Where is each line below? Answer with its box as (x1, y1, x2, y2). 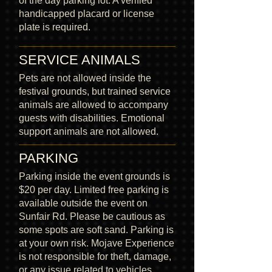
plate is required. (19, 21, 90, 32)
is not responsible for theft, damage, (19, 251, 171, 262)
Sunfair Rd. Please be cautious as (19, 211, 165, 222)
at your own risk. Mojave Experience (19, 237, 174, 248)
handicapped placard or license (19, 8, 154, 19)
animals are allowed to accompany (19, 99, 168, 110)
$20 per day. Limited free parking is (19, 184, 169, 195)
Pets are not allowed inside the (19, 72, 151, 83)
